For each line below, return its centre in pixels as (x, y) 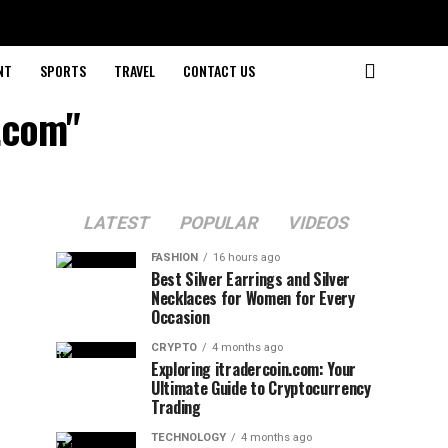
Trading (176, 407)
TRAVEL (134, 70)
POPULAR (218, 223)
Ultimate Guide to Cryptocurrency (261, 388)
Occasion (180, 317)
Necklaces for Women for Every (253, 298)
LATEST (116, 223)
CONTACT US (218, 70)
